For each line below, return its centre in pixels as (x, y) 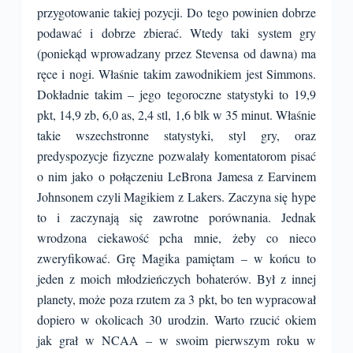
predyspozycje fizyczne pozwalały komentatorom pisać (176, 156)
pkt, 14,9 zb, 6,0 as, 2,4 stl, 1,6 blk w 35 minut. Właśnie (176, 115)
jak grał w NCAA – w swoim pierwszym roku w (176, 340)
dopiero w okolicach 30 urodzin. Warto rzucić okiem (176, 320)
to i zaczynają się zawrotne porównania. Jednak (176, 217)
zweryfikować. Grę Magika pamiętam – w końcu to (176, 258)
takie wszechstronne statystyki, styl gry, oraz (176, 135)
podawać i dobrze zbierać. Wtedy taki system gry (176, 33)
